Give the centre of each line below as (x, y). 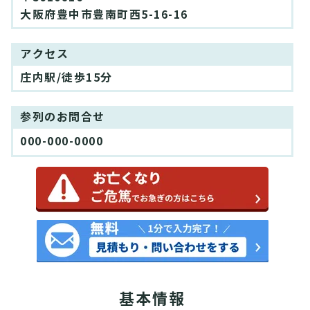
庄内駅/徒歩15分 (66, 78)
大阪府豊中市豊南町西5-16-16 (104, 15)
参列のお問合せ (63, 118)
